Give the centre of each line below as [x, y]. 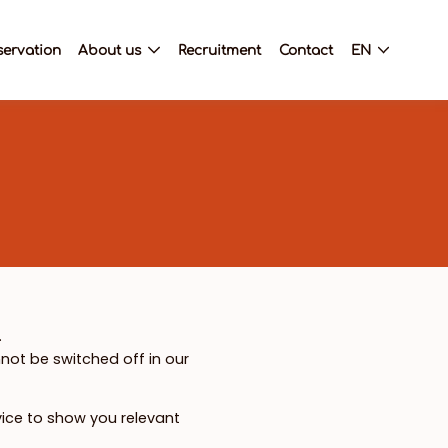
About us [110, 50]
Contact [306, 50]
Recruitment [220, 50]
